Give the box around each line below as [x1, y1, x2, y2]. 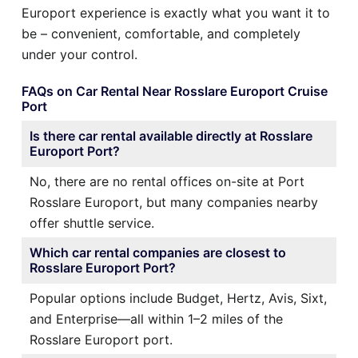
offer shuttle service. [30, 214, 154, 231]
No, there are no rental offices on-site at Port [30, 173, 304, 189]
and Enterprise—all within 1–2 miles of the [30, 310, 283, 327]
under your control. [22, 46, 137, 62]
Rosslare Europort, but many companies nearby [30, 193, 318, 210]
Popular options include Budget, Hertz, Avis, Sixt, [30, 289, 327, 306]
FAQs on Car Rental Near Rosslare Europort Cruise [22, 82, 328, 99]
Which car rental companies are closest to [30, 244, 286, 261]
